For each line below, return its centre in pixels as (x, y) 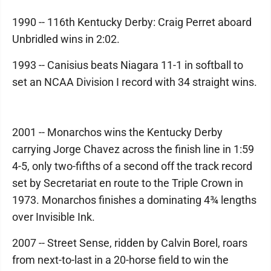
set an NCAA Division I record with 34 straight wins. (135, 82)
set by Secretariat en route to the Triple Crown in (128, 183)
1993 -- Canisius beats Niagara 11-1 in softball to (128, 65)
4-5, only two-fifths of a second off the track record (132, 166)
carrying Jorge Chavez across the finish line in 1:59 (133, 149)
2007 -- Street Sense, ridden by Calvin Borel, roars (130, 243)
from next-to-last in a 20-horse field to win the (120, 260)
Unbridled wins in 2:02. (66, 39)
